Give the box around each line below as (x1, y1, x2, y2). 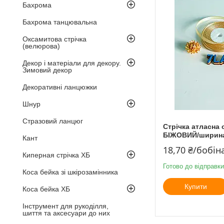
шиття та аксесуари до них (22, 208, 110, 217)
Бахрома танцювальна (22, 17, 97, 26)
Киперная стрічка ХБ (22, 150, 90, 159)
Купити (184, 182, 207, 190)
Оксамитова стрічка (22, 34, 86, 43)
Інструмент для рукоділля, (22, 201, 108, 210)
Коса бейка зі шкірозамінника (22, 167, 118, 176)
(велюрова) (22, 41, 60, 50)
